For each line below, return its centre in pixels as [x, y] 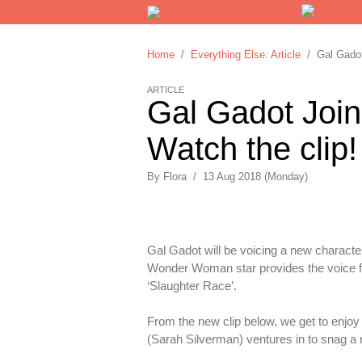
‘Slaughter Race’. [194, 286]
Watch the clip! [252, 149]
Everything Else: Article [246, 55]
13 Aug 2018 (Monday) [255, 177]
